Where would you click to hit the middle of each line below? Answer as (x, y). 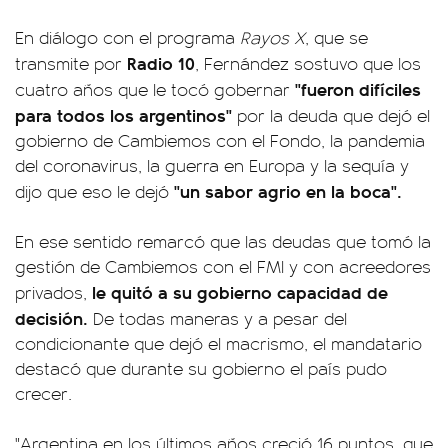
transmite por (71, 63)
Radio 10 (161, 62)
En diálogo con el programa (127, 37)
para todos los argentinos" (126, 114)
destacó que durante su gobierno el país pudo (201, 368)
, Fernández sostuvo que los (308, 63)
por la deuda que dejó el (333, 115)
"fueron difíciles (358, 88)
